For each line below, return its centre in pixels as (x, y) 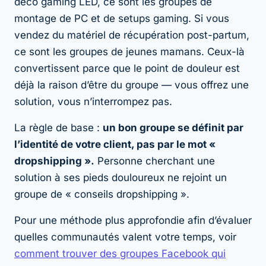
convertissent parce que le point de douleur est (127, 68)
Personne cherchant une (155, 161)
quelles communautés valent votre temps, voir (125, 237)
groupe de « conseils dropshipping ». (102, 194)
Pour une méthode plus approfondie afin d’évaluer (133, 220)
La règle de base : (58, 127)
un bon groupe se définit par (173, 127)
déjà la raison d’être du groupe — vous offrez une (132, 85)
